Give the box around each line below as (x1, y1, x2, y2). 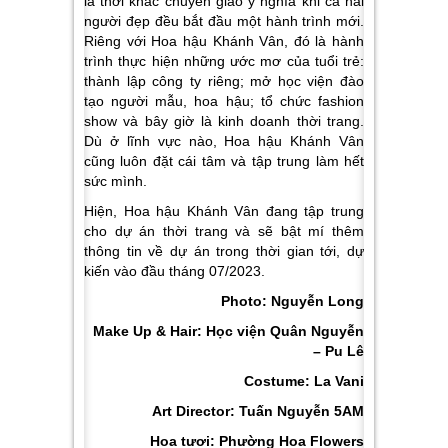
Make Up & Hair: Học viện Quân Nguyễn (93, 323, 364, 340)
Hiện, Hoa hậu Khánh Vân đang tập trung (84, 203, 364, 220)
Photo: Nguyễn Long (221, 293, 364, 310)
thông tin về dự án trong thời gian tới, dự (84, 243, 364, 260)
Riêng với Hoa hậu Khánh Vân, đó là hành (84, 33, 364, 50)
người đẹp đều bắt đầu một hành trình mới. (84, 13, 364, 30)
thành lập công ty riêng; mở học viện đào (84, 73, 364, 90)
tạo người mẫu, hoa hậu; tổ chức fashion (84, 93, 364, 110)
